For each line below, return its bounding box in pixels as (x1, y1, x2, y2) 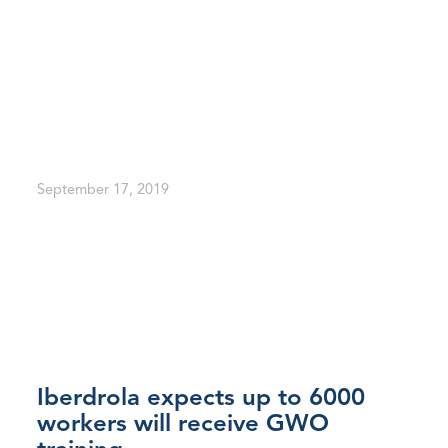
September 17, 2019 (36, 182, 169, 198)
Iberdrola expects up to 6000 (36, 387, 365, 412)
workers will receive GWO (36, 413, 329, 438)
